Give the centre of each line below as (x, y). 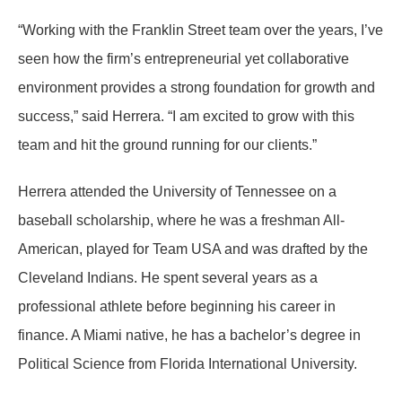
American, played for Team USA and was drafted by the (193, 249)
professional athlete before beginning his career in (177, 306)
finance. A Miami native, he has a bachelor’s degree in (189, 335)
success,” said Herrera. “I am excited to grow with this (186, 116)
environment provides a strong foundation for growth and (197, 87)
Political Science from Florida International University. (188, 364)
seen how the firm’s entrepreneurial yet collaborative (184, 59)
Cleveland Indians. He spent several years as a (168, 278)
